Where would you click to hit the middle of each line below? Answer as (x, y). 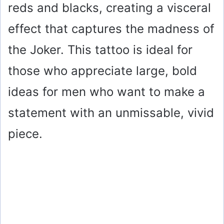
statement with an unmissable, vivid (111, 113)
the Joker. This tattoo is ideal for (100, 50)
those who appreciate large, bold (102, 71)
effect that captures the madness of (111, 29)
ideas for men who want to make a (106, 92)
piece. (25, 134)
